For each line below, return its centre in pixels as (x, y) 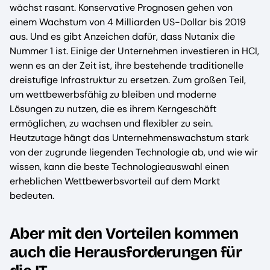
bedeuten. (32, 196)
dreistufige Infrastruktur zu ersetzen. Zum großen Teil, (128, 80)
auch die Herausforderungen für (126, 253)
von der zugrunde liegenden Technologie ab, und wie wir (134, 152)
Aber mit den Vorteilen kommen (124, 234)
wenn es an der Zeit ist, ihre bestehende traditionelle (127, 65)
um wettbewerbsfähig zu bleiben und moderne (113, 94)
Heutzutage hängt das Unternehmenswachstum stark (129, 138)
